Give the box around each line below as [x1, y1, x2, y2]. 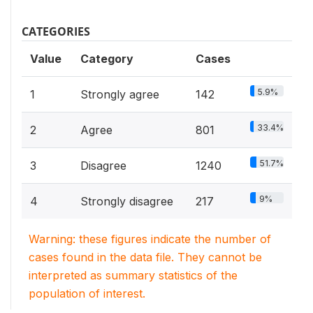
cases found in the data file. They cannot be [29, 249, 262, 264]
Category [80, 51, 133, 66]
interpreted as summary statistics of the [29, 268, 238, 282]
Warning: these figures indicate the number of [29, 231, 271, 246]
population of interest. [29, 286, 145, 300]
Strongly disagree [80, 194, 173, 208]
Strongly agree [80, 87, 159, 101]
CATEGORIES [22, 23, 90, 39]
